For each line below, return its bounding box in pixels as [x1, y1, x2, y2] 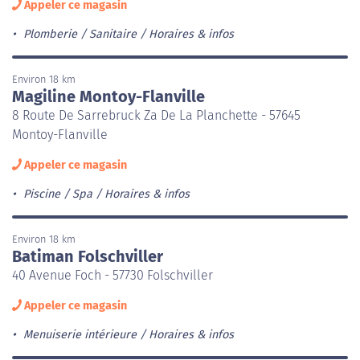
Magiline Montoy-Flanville [12, 86, 205, 106]
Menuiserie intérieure [22, 327, 137, 342]
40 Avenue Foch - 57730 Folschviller [12, 267, 213, 283]
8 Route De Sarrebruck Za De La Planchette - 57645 [12, 107, 301, 123]
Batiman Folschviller [12, 246, 163, 266]
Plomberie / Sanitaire [22, 27, 137, 41]
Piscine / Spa [22, 186, 92, 201]
